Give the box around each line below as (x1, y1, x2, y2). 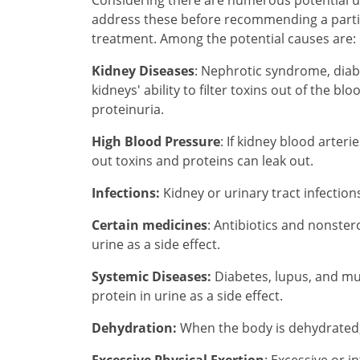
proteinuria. (92, 100, 164, 118)
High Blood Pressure (92, 132, 220, 150)
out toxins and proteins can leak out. (92, 151, 313, 170)
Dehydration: (92, 318, 177, 337)
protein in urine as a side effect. (92, 286, 283, 305)
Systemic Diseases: (92, 267, 215, 285)
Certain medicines (92, 215, 207, 234)
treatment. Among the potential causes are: (92, 29, 356, 47)
